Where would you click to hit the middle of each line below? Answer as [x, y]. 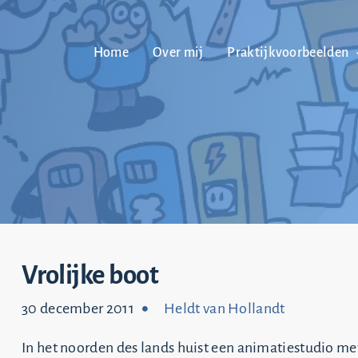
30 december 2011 [78, 308]
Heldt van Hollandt [225, 308]
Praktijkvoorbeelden [288, 53]
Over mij [178, 53]
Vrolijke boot [90, 275]
